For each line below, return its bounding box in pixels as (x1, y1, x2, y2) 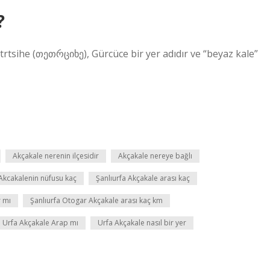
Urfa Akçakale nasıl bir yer (98, 218, 186, 228)
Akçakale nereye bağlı (118, 151, 192, 161)
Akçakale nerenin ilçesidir (13, 151, 99, 161)
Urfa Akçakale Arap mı (2, 218, 78, 228)
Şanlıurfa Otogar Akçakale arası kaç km (30, 195, 163, 206)
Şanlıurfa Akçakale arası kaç (96, 173, 190, 183)
